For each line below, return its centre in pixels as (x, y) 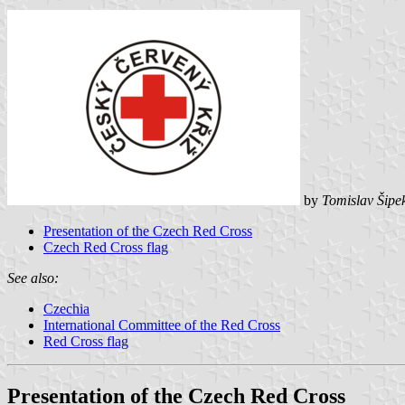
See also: (33, 278)
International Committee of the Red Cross (162, 325)
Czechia (66, 308)
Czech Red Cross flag (106, 247)
